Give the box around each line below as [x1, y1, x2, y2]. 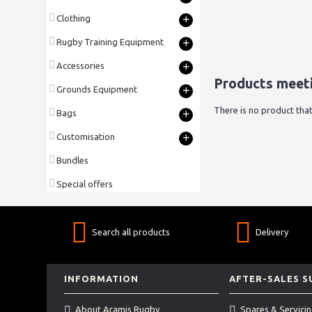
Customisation [56, 131, 115, 141]
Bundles [56, 155, 88, 165]
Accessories [56, 60, 104, 70]
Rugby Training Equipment [56, 36, 164, 47]
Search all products [92, 226, 170, 237]
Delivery [256, 226, 288, 237]
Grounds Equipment [56, 84, 137, 94]
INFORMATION [64, 274, 139, 283]
